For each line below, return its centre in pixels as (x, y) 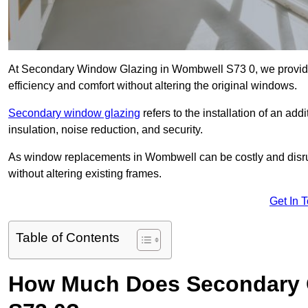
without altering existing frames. (85, 174)
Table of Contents (68, 238)
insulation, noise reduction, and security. (106, 130)
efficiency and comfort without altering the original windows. (153, 86)
